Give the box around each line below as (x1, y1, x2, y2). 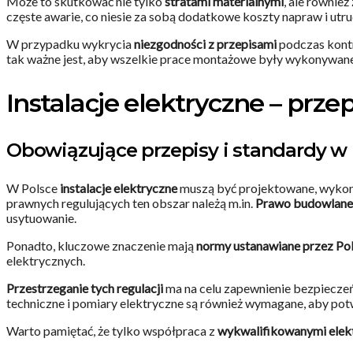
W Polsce (6, 180, 60, 196)
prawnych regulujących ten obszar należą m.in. (6, 195, 255, 211)
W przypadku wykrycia (6, 36, 134, 52)
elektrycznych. (6, 253, 85, 269)
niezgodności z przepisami (134, 36, 277, 52)
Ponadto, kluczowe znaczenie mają (6, 238, 196, 254)
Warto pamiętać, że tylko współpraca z (6, 323, 217, 339)
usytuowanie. (6, 210, 76, 226)
